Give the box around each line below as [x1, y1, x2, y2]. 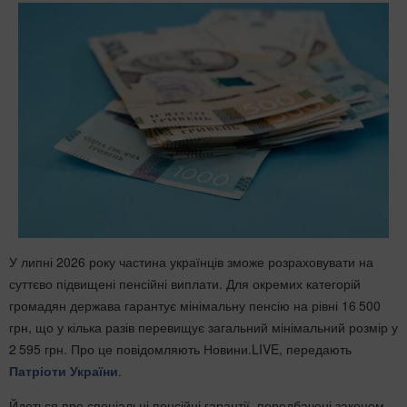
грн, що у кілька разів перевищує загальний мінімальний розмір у [9, 317, 398, 336]
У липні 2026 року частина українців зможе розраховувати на [9, 252, 373, 271]
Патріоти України [9, 361, 118, 380]
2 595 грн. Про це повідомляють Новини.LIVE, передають [9, 339, 352, 358]
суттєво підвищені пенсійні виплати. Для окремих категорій [9, 273, 361, 293]
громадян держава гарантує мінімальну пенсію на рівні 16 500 [9, 295, 381, 314]
